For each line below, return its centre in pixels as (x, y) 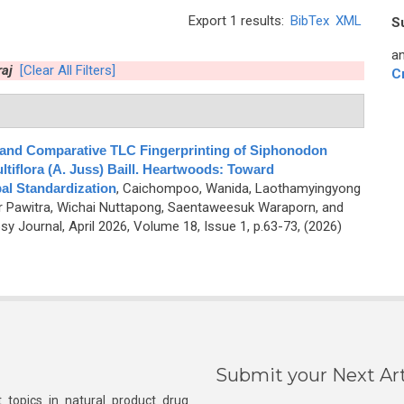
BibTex (310, 21)
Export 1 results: (238, 21)
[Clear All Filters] (67, 70)
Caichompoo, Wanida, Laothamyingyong (241, 188)
